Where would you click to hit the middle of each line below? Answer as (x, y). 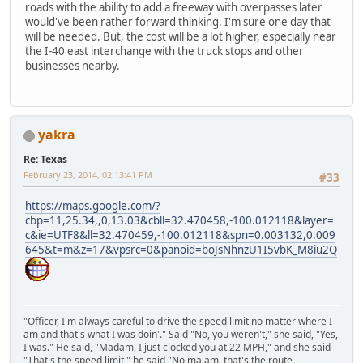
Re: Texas (45, 160)
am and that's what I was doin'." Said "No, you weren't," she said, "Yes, (181, 335)
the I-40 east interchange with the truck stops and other (164, 51)
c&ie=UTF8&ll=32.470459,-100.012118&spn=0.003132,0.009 (180, 235)
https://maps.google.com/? (93, 205)
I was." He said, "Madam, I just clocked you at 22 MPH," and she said (177, 348)
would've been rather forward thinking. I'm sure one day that (178, 22)
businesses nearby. (73, 66)
